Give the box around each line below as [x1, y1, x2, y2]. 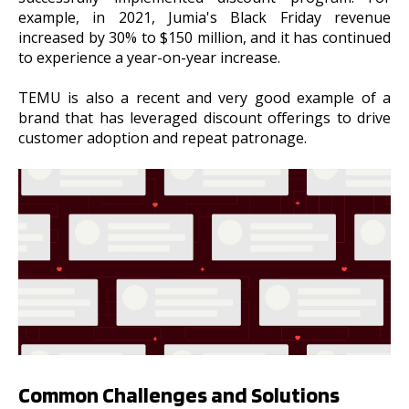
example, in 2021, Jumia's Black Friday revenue [18, 6, 391, 27]
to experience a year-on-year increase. [18, 47, 280, 68]
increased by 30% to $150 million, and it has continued [18, 26, 391, 47]
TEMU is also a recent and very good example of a [18, 88, 391, 109]
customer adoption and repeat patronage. [18, 128, 307, 149]
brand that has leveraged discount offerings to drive [18, 108, 391, 129]
